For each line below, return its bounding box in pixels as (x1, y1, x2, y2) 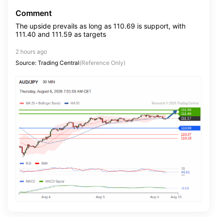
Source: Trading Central (15, 59, 79, 66)
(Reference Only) (79, 59, 125, 66)
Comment (15, 8, 52, 18)
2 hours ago (15, 48, 47, 55)
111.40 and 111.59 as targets (15, 30, 106, 38)
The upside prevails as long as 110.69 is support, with (15, 22, 186, 30)
